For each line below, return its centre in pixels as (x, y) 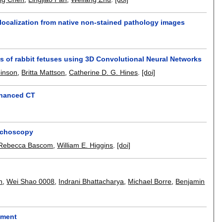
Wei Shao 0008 (31, 182)
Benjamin (190, 182)
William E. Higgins (85, 145)
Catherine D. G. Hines (104, 72)
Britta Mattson (43, 72)
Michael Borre (150, 182)
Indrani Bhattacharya (91, 182)
